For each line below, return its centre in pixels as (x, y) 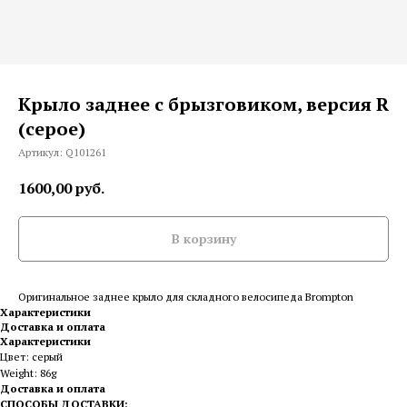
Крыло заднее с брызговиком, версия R (203, 104)
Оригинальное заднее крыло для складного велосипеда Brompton (186, 296)
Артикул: (42, 152)
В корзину (203, 238)
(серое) (52, 129)
